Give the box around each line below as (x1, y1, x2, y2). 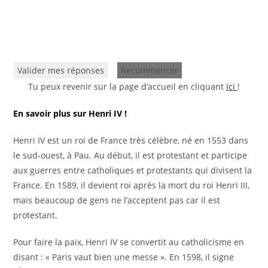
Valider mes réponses (17, 65, 105, 77)
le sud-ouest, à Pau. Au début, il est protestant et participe (13, 150, 248, 162)
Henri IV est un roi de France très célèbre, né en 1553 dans (13, 135, 249, 147)
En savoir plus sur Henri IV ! (13, 108, 127, 120)
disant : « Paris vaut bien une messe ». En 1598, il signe (13, 251, 234, 263)
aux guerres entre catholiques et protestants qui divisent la (13, 165, 252, 176)
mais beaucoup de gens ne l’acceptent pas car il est (13, 194, 221, 206)
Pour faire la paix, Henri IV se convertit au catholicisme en (13, 236, 245, 248)
